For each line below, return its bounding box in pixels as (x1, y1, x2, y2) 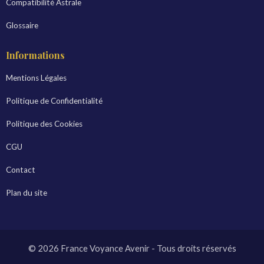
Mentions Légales (6, 73, 67, 82)
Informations (6, 49, 65, 61)
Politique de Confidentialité (6, 96, 103, 105)
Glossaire (6, 21, 38, 30)
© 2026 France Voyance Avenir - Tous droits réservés (28, 243, 236, 253)
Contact (6, 165, 35, 174)
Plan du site (6, 188, 47, 197)
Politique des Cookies (6, 119, 82, 128)
